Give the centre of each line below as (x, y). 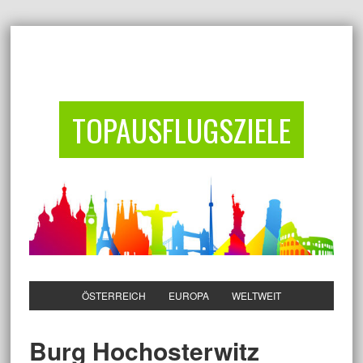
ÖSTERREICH (113, 296)
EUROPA (188, 296)
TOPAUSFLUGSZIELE (181, 130)
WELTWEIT (256, 296)
